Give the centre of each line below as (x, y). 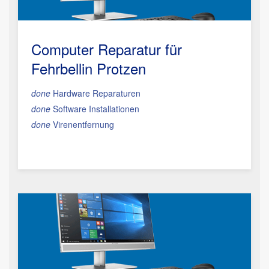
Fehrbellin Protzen (89, 68)
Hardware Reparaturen (95, 93)
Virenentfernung (82, 124)
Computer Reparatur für (107, 49)
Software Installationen (95, 109)
